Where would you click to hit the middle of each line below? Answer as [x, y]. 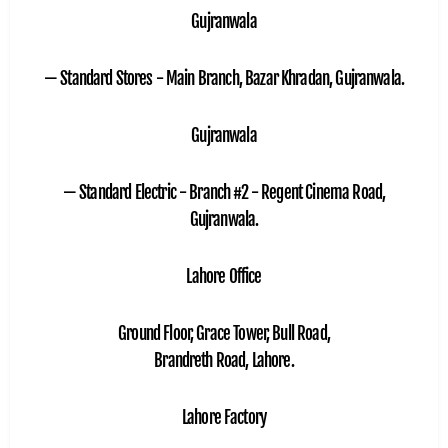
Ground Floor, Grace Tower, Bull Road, [224, 334]
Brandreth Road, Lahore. [224, 361]
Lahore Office [224, 277]
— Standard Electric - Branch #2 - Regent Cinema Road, [224, 193]
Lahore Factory [224, 418]
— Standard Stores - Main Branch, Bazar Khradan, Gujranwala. [224, 79]
